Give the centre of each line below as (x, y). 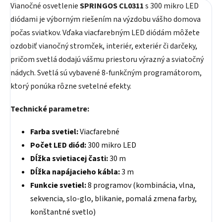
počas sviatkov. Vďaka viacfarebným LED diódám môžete (105, 33)
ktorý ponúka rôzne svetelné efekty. (71, 86)
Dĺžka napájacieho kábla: (75, 172)
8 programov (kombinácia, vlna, (141, 185)
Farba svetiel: (54, 132)
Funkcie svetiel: (58, 185)
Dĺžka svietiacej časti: (69, 159)
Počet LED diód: (58, 145)
